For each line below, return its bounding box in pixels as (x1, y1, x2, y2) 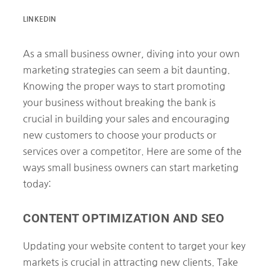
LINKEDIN (23, 15, 57, 23)
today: (23, 178, 51, 189)
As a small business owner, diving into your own (23, 48, 240, 58)
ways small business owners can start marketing (23, 162, 239, 172)
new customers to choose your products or (23, 130, 216, 140)
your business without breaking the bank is (23, 97, 216, 107)
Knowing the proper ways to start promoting (23, 81, 225, 91)
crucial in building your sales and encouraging (23, 113, 230, 124)
